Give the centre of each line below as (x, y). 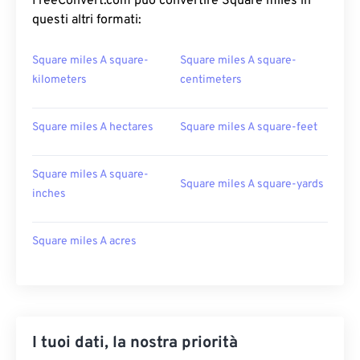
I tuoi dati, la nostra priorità (135, 343)
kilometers (59, 80)
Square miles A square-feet (249, 127)
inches (49, 194)
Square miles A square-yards (252, 184)
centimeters (211, 80)
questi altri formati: (87, 20)
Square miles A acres (84, 241)
